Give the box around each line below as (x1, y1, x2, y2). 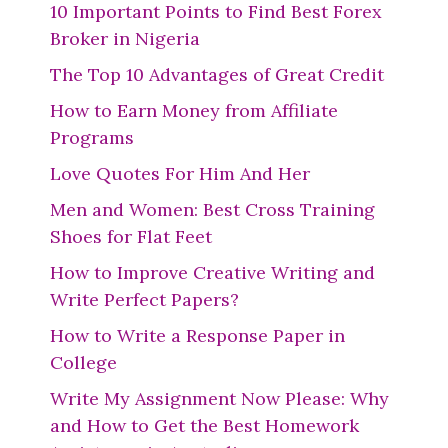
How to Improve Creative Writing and (50, 261, 375, 284)
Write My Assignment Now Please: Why (50, 387, 389, 410)
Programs (50, 126, 134, 149)
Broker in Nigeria (50, 27, 200, 50)
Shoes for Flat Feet (50, 225, 212, 248)
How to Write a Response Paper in (50, 324, 345, 347)
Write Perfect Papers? (50, 288, 239, 311)
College (50, 351, 117, 374)
